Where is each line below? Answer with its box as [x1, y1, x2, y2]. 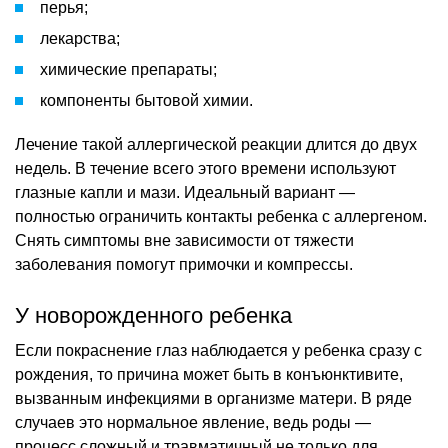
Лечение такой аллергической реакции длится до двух [15, 135, 417, 153]
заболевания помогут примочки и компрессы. [15, 255, 353, 273]
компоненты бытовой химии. [40, 91, 253, 109]
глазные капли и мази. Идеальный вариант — [15, 183, 355, 201]
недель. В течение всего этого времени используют [15, 159, 396, 177]
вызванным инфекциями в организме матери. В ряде [15, 389, 412, 407]
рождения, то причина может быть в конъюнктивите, [15, 365, 403, 383]
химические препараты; [40, 60, 217, 78]
